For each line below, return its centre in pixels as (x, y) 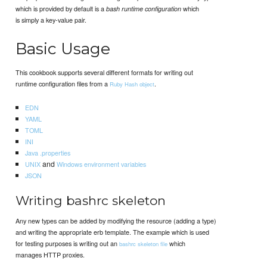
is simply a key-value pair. (51, 19)
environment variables (115, 164)
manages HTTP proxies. (50, 255)
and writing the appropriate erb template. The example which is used (113, 232)
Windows (69, 164)
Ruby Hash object (132, 84)
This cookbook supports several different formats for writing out (105, 72)
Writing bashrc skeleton (91, 200)
